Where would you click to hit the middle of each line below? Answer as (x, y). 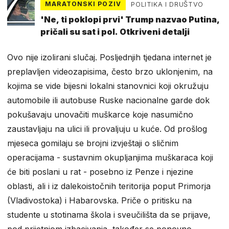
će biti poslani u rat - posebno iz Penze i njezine (100, 172)
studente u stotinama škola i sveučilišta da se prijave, (109, 215)
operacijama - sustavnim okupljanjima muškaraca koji (110, 158)
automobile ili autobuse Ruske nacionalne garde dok (108, 100)
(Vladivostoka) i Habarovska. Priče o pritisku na (99, 201)
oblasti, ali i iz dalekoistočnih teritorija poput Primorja (109, 186)
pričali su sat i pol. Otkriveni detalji (115, 32)
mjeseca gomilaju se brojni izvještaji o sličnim (93, 143)
